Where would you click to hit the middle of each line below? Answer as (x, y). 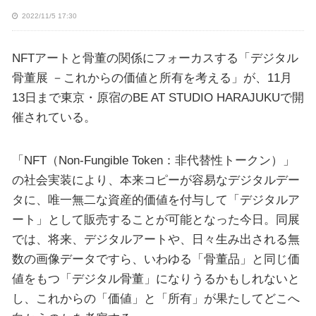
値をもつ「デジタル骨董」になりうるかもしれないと (156, 279)
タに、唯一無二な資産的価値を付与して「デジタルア (156, 200)
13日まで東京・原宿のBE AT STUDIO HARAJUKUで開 (158, 97)
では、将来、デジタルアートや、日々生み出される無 (156, 239)
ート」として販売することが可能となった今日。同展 (156, 219)
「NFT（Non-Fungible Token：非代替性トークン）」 (153, 160)
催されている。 (54, 117)
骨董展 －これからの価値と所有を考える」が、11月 (152, 77)
